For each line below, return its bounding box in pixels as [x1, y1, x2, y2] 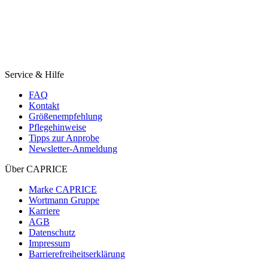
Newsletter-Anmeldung [29, 144, 117, 154]
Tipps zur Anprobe [29, 133, 99, 144]
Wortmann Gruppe [29, 195, 99, 206]
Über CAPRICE [5, 164, 68, 175]
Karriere [29, 206, 60, 217]
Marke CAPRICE [29, 184, 97, 195]
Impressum [29, 238, 70, 249]
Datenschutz [29, 227, 75, 238]
